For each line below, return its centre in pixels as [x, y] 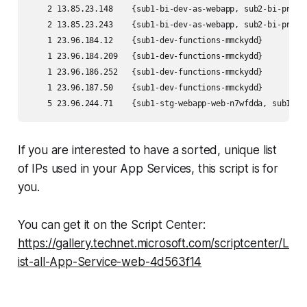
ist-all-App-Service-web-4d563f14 [110, 262]
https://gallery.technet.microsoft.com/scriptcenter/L [153, 244]
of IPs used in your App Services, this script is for [148, 169]
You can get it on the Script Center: [111, 225]
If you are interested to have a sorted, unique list [147, 150]
